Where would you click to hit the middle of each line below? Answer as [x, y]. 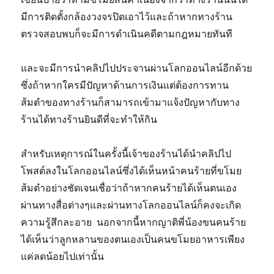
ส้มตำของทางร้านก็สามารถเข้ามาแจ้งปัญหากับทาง [131, 102]
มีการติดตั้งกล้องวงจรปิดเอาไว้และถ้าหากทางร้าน [127, 17]
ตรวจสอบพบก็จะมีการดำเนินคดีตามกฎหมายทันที [127, 34]
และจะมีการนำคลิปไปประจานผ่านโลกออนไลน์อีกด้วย [137, 68]
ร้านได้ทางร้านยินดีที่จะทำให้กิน [89, 120]
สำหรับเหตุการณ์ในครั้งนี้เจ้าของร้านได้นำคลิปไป [126, 154]
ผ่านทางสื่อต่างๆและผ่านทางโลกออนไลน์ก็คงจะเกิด [131, 205]
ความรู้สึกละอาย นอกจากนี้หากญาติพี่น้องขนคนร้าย [134, 222]
